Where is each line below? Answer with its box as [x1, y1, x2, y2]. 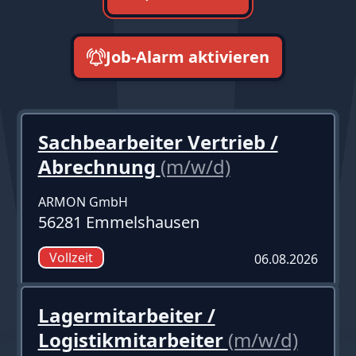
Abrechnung [37, 153, 161, 180]
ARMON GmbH [37, 192, 128, 211]
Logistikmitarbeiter [37, 326, 228, 353]
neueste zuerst [133, 113, 223, 131]
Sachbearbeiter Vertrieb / [37, 128, 278, 155]
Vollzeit [48, 248, 93, 266]
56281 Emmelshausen [37, 211, 199, 233]
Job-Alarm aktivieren [106, 45, 269, 68]
